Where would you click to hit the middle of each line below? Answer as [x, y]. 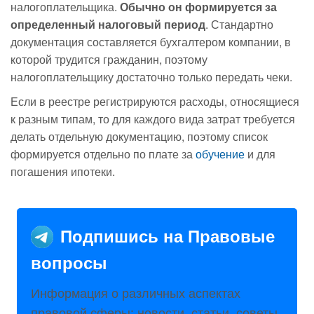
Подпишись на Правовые [168, 235]
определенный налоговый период [108, 24]
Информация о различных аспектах [136, 292]
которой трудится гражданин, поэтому [109, 59]
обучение [219, 154]
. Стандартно [239, 24]
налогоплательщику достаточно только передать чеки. [151, 77]
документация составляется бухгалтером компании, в [151, 42]
